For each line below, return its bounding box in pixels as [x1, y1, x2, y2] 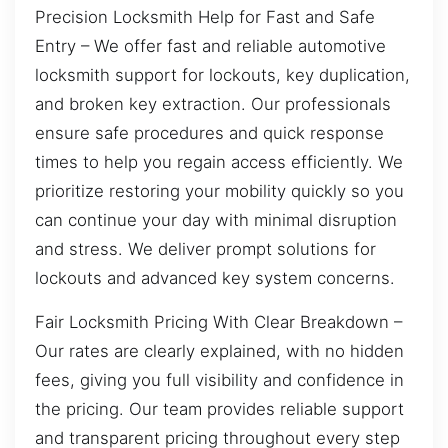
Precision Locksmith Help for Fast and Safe [35, 7, 375, 28]
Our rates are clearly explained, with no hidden [35, 340, 404, 361]
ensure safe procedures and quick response [35, 123, 384, 144]
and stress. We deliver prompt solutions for [35, 239, 376, 260]
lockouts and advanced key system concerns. [35, 268, 395, 289]
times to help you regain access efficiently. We [35, 152, 403, 173]
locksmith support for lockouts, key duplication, [35, 65, 410, 86]
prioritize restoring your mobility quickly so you [35, 181, 404, 202]
